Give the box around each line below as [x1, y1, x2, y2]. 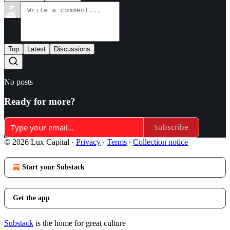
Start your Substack [22, 163, 85, 171]
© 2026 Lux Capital [4, 137, 69, 146]
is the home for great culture [33, 218, 126, 227]
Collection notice [133, 137, 188, 146]
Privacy [76, 137, 101, 146]
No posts [4, 77, 33, 86]
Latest [27, 45, 46, 53]
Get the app [13, 194, 50, 202]
